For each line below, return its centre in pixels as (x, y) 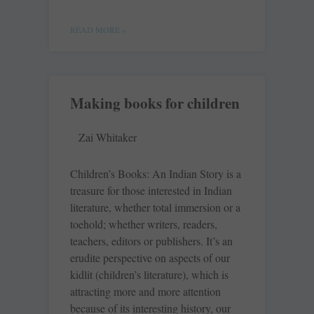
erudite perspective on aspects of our (150, 258)
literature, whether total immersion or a (155, 207)
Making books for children (155, 103)
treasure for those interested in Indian (151, 191)
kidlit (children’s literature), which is (149, 275)
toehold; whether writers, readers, (144, 224)
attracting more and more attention (145, 292)
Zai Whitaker (108, 137)
